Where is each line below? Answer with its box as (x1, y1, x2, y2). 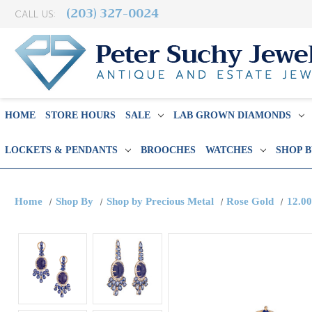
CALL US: (15, 8, 58, 21)
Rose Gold (226, 196, 274, 207)
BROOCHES (140, 145, 196, 155)
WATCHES (205, 145, 253, 155)
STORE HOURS (45, 110, 116, 120)
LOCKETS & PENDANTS (5, 145, 118, 155)
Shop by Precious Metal (106, 196, 214, 207)
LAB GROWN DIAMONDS (173, 110, 291, 120)
